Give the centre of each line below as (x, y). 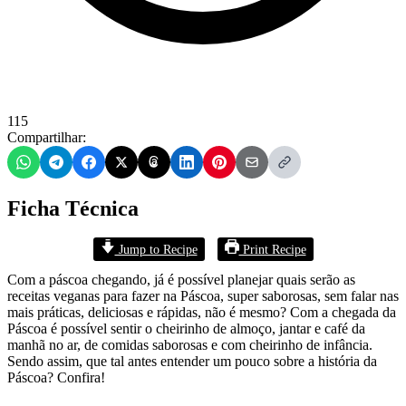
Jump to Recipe (156, 249)
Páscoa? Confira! (56, 377)
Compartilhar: (47, 137)
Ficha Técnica (73, 208)
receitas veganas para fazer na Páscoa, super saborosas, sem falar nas (203, 295)
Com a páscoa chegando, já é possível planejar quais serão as (181, 279)
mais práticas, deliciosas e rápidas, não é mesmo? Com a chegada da (202, 312)
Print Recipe (272, 249)
